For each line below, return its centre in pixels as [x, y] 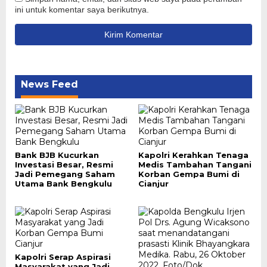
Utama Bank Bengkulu [63, 184]
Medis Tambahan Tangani [195, 164]
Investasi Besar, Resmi [64, 164]
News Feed [49, 84]
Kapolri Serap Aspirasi [63, 257]
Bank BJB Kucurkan [57, 155]
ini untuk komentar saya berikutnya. [82, 10]
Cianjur [153, 184]
